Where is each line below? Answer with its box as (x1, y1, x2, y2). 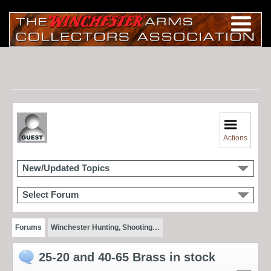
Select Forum (22, 189, 79, 200)
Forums (15, 223, 42, 232)
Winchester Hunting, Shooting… (50, 223, 160, 232)
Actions (223, 133, 248, 142)
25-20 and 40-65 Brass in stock (39, 250, 215, 264)
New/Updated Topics (22, 163, 109, 173)
